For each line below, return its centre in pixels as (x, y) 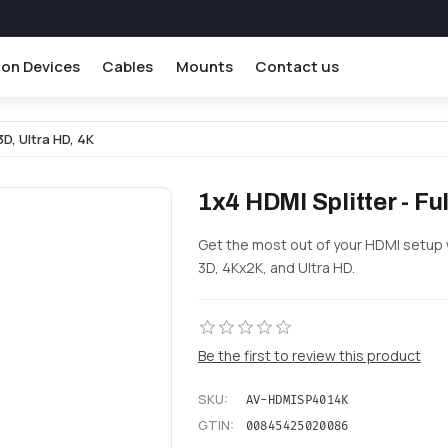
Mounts (204, 66)
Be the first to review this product (309, 355)
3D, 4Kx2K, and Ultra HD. (276, 267)
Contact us (297, 66)
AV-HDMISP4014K (297, 400)
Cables (128, 66)
